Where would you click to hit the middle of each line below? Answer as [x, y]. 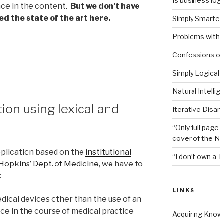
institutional [108, 152]
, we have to [121, 164]
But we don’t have [104, 6]
